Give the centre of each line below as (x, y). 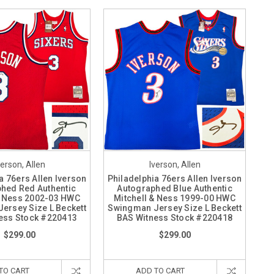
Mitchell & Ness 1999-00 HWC (175, 198)
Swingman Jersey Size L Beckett (175, 208)
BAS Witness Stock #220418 (175, 218)
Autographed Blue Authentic (175, 188)
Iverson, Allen (175, 165)
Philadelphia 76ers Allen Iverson (175, 179)
